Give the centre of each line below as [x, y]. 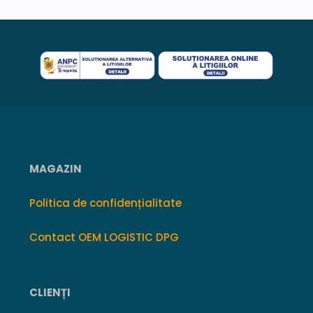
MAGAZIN [56, 168]
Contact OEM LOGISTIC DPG [104, 237]
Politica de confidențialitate [105, 203]
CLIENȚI [50, 292]
